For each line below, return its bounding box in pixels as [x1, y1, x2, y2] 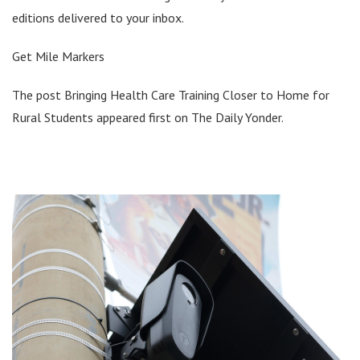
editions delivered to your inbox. [12, 9, 184, 26]
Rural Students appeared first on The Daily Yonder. [12, 108, 284, 125]
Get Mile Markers [12, 47, 104, 64]
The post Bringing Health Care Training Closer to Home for [12, 86, 329, 103]
